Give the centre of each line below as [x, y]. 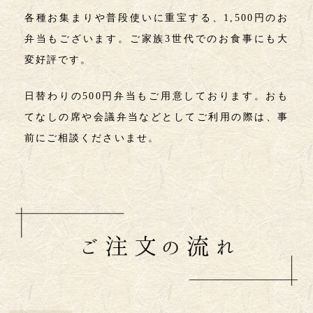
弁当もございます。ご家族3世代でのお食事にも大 [156, 38]
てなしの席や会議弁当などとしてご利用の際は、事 [156, 117]
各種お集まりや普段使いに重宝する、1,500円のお [156, 17]
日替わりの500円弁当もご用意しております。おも [156, 96]
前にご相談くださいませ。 [92, 138]
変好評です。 [58, 59]
